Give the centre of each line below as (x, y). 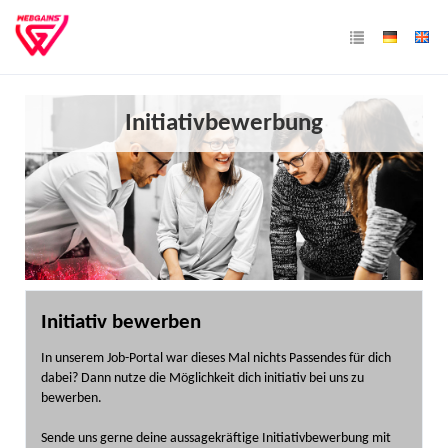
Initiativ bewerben (121, 322)
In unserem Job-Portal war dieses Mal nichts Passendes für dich (216, 358)
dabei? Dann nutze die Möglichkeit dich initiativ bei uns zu (202, 378)
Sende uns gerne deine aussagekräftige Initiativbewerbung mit (216, 438)
